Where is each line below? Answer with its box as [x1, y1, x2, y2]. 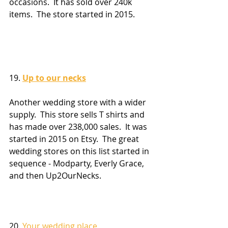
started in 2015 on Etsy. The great [9, 133, 141, 145]
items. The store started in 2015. [9, 9, 135, 20]
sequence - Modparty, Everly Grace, [9, 157, 146, 169]
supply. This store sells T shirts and [9, 108, 147, 120]
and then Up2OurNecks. [9, 169, 101, 181]
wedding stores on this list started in [9, 145, 151, 157]
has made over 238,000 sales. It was [9, 121, 149, 132]
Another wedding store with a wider [9, 96, 148, 108]
